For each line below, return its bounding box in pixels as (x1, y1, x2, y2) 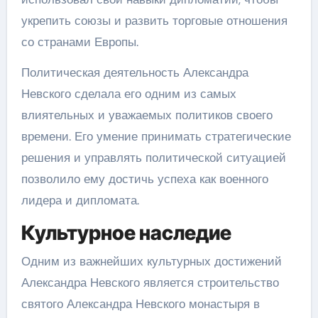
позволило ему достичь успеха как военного (21, 171, 268, 187)
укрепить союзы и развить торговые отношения (21, 13, 287, 28)
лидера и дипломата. (21, 192, 139, 208)
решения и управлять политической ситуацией (21, 150, 286, 165)
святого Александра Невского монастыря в (21, 295, 260, 312)
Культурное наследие (21, 221, 231, 245)
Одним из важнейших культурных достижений (21, 253, 282, 269)
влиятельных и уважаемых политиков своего (21, 107, 273, 123)
